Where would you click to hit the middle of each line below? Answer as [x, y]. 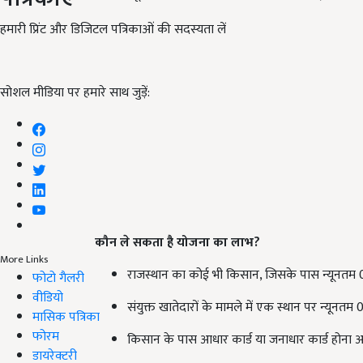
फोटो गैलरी [58, 278]
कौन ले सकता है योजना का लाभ [174, 242]
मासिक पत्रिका [66, 317]
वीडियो [48, 297]
